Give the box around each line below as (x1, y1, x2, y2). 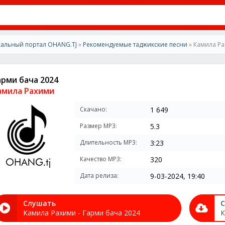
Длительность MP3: (80, 138, 137, 147)
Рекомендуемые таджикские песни (83, 40, 187, 49)
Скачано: (80, 105, 107, 114)
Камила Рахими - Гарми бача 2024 (23, 208, 140, 217)
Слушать (23, 198, 56, 208)
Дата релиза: (80, 171, 119, 180)
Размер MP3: (80, 122, 117, 130)
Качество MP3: (80, 155, 122, 163)
